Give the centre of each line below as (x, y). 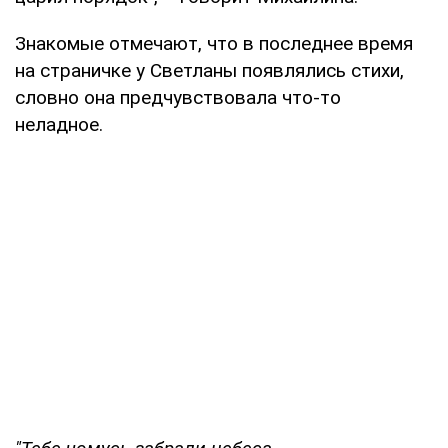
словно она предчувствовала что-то (178, 97)
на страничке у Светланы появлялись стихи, (209, 70)
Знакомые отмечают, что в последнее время (214, 43)
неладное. (59, 124)
